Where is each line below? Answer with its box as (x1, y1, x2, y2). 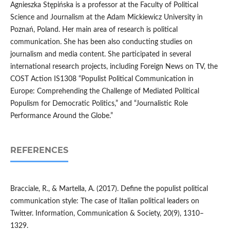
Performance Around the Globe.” (10, 112, 113, 120)
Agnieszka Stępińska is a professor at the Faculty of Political (10, 2, 198, 9)
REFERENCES (10, 145, 68, 156)
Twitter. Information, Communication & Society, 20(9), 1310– (10, 210, 204, 218)
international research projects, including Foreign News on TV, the (10, 63, 218, 71)
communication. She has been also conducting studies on (10, 39, 193, 46)
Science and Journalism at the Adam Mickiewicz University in (10, 14, 203, 22)
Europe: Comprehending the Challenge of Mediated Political (10, 88, 199, 95)
